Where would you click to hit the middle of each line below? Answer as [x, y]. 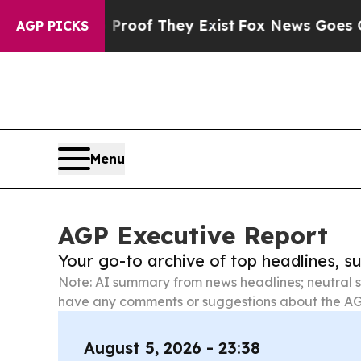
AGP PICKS [52, 26]
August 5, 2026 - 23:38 [172, 348]
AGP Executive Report [193, 236]
